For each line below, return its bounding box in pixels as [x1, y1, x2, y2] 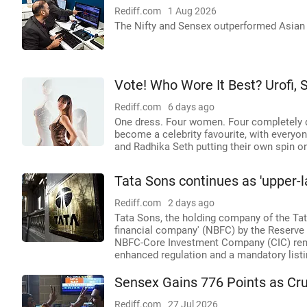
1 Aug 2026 [168, 5, 217, 16]
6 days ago [168, 101, 214, 112]
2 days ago [168, 197, 214, 208]
